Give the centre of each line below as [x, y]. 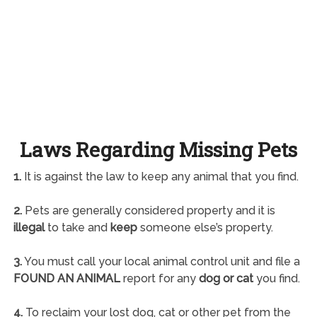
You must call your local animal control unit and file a [161, 261]
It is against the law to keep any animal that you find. [160, 176]
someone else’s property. [205, 227]
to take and [77, 227]
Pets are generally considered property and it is [148, 210]
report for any [161, 278]
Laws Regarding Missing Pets [158, 149]
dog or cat [226, 278]
